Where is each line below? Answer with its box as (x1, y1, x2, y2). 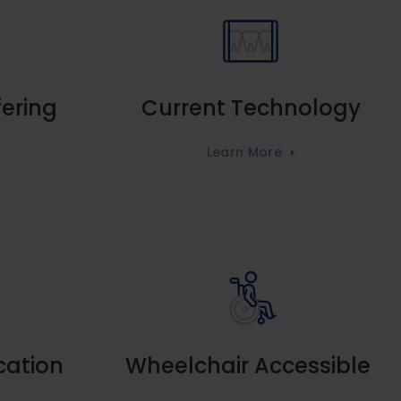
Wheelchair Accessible (125, 350, 376, 380)
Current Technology (141, 93, 361, 124)
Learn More (206, 142, 282, 161)
